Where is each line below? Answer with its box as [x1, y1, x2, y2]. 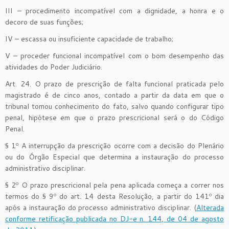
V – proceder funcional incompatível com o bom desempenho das [5, 50, 224, 61]
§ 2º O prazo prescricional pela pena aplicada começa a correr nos [5, 179, 224, 190]
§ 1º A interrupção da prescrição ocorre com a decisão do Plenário [5, 140, 224, 151]
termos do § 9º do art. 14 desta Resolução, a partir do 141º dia [5, 191, 224, 201]
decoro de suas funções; [5, 16, 83, 27]
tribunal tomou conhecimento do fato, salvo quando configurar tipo [5, 101, 224, 111]
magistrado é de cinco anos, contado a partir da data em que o [5, 89, 224, 100]
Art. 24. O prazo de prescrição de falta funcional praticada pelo [5, 78, 224, 89]
